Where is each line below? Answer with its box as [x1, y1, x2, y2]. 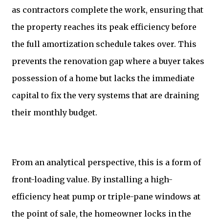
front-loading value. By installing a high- [12, 175, 173, 185]
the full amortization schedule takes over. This [12, 39, 197, 49]
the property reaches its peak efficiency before [12, 22, 197, 32]
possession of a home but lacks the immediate [12, 73, 195, 84]
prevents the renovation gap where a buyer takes [12, 56, 204, 66]
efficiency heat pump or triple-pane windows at [12, 192, 200, 202]
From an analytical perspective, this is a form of [12, 157, 201, 168]
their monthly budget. [12, 108, 97, 118]
